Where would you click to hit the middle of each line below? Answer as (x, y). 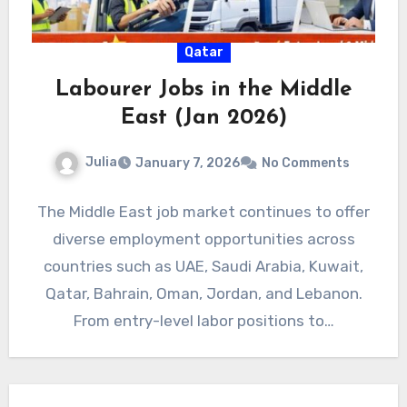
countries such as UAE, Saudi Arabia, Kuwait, (203, 266)
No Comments (305, 163)
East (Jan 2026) (203, 118)
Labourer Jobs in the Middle (203, 89)
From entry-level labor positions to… (203, 320)
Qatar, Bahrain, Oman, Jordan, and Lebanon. (203, 293)
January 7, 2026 (187, 163)
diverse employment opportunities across (203, 238)
